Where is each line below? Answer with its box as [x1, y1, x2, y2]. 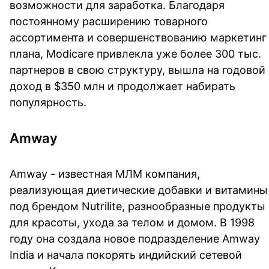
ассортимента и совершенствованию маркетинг [10, 31, 267, 44]
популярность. [10, 95, 86, 109]
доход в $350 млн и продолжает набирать [10, 79, 235, 92]
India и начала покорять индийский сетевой [10, 248, 242, 261]
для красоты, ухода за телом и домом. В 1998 [10, 216, 255, 229]
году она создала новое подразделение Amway [10, 232, 260, 245]
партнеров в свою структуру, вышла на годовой [10, 63, 265, 76]
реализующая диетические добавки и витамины [10, 183, 268, 196]
